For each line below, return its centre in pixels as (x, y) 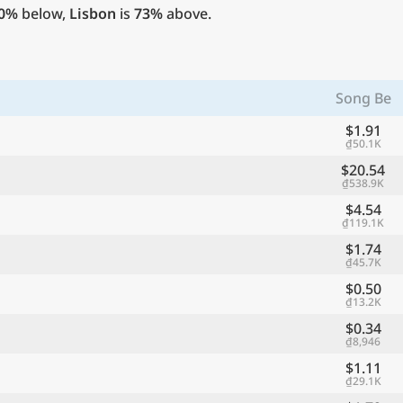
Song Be (363, 99)
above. (187, 14)
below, (44, 14)
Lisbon (93, 14)
